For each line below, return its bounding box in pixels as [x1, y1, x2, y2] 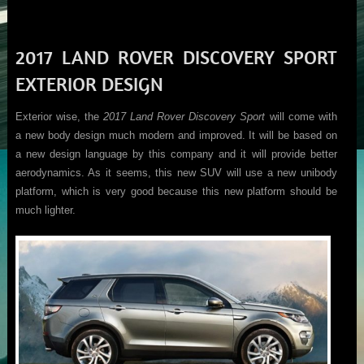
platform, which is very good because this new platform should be [15, 185, 337, 198]
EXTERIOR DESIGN [15, 71, 163, 97]
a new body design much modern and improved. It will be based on [15, 129, 337, 142]
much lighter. [15, 204, 76, 217]
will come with [265, 110, 337, 123]
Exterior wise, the [15, 110, 104, 123]
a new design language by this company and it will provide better [15, 148, 337, 161]
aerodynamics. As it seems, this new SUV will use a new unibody [15, 167, 337, 180]
